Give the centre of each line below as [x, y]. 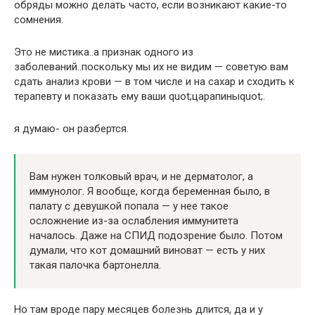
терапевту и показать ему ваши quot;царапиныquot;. [140, 97]
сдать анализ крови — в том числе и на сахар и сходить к [154, 82]
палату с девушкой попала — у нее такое [129, 206]
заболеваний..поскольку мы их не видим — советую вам [151, 67]
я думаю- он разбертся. [71, 129]
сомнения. [39, 20]
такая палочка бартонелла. [95, 265]
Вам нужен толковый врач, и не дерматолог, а [141, 177]
